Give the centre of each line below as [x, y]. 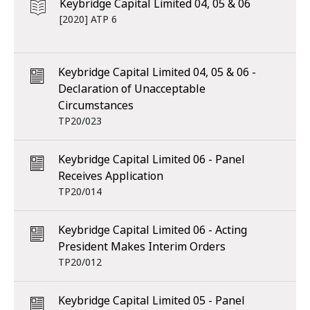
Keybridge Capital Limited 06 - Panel [152, 159]
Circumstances [96, 106]
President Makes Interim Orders [142, 247]
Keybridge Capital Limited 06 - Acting [153, 230]
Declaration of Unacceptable [132, 89]
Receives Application [111, 176]
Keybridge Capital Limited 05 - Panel [152, 301]
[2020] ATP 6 [88, 19]
